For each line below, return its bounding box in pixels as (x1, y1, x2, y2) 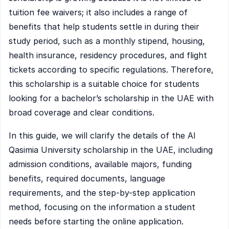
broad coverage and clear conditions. (9, 107, 154, 118)
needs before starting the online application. (9, 216, 184, 227)
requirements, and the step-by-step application (9, 188, 195, 198)
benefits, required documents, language (9, 173, 165, 184)
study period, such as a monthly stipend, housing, (9, 35, 205, 46)
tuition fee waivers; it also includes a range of (9, 7, 188, 17)
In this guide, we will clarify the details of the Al (9, 130, 195, 141)
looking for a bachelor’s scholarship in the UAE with (9, 93, 214, 103)
